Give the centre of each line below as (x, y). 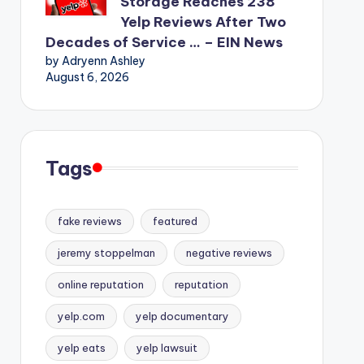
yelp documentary (182, 316)
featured (175, 221)
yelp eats (81, 347)
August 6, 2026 (87, 77)
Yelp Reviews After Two (203, 22)
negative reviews (229, 252)
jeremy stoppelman (106, 252)
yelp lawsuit (167, 347)
